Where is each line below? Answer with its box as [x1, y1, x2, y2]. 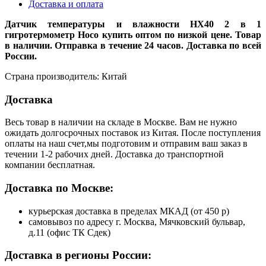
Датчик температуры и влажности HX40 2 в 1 [5, 18, 261, 29]
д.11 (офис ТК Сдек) [28, 227, 110, 237]
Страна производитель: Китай [5, 71, 127, 81]
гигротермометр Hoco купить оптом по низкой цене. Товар [5, 29, 261, 40]
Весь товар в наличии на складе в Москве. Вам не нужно [5, 117, 237, 128]
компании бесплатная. [5, 160, 95, 170]
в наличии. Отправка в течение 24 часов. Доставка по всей [5, 40, 261, 50]
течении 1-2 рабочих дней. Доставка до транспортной [5, 149, 224, 160]
